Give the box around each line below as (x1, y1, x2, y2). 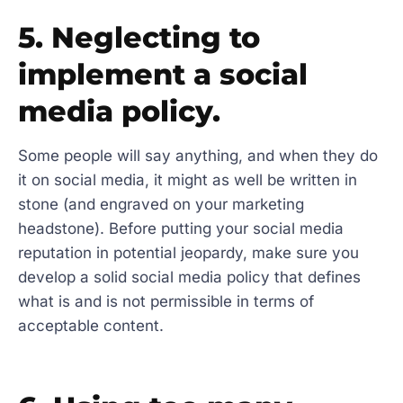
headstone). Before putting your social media (18, 219, 344, 237)
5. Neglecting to (18, 19, 260, 55)
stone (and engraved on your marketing (18, 194, 304, 213)
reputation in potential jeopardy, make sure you (18, 243, 359, 262)
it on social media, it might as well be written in (18, 170, 357, 189)
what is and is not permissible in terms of (18, 291, 314, 310)
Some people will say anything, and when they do (18, 146, 378, 165)
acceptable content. (18, 316, 164, 335)
